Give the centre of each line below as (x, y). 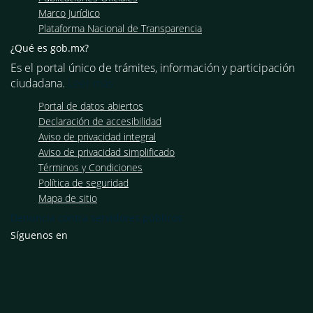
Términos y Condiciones (90, 167)
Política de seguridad (83, 182)
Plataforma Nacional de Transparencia (120, 28)
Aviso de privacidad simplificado (107, 152)
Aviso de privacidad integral (97, 136)
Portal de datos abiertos (91, 105)
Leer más (90, 83)
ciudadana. (39, 83)
